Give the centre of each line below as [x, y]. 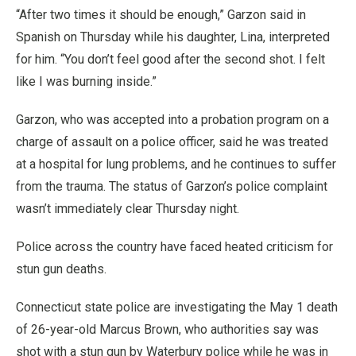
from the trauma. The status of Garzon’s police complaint [172, 186]
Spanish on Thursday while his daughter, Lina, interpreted [173, 37]
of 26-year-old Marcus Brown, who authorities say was [167, 329]
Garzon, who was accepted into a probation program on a [172, 120]
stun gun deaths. [61, 269]
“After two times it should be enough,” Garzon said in [161, 15]
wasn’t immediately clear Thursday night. [128, 209]
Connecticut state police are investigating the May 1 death [177, 307]
